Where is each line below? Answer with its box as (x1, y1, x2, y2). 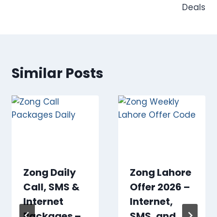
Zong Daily (23, 165, 76, 179)
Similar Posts (12, 63, 103, 83)
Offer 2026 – (130, 180, 190, 194)
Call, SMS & (23, 180, 79, 194)
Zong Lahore (130, 165, 191, 179)
